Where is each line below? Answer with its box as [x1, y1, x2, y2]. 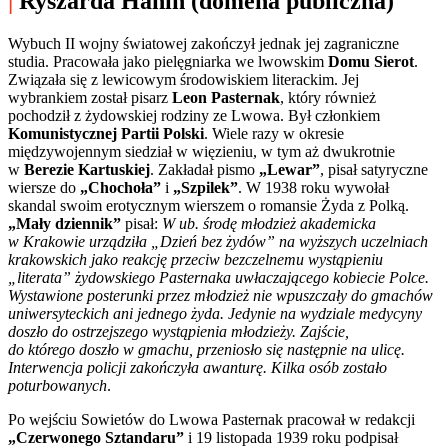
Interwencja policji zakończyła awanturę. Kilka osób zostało [8, 358, 387, 376]
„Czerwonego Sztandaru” [8, 428, 184, 446]
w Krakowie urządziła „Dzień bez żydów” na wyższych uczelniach [8, 232, 428, 250]
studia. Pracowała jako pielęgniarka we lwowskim [8, 52, 328, 70]
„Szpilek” [173, 178, 238, 196]
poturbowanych [8, 376, 107, 394]
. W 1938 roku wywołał [238, 178, 389, 196]
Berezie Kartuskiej [24, 160, 150, 178]
